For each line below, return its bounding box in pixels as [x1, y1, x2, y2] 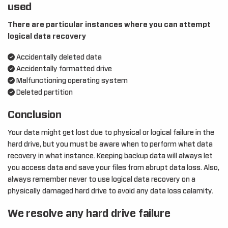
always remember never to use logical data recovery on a [8, 176, 195, 183]
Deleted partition [15, 89, 73, 96]
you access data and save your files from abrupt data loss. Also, [8, 164, 219, 172]
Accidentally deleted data [15, 54, 102, 61]
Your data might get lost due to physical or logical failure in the [8, 129, 214, 136]
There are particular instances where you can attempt [8, 21, 211, 28]
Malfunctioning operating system [15, 77, 128, 84]
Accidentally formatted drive [15, 66, 112, 73]
